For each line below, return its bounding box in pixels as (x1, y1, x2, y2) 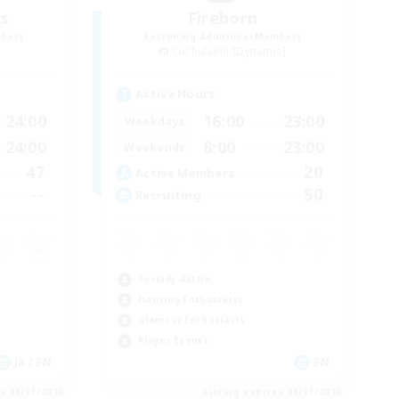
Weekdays (124, 113, 186, 129)
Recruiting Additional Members (142, 29, 303, 43)
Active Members (135, 164, 235, 181)
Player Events (138, 334, 208, 347)
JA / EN (13, 354, 52, 370)
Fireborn (187, 6, 258, 28)
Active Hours (135, 85, 216, 102)
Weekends (124, 139, 186, 155)
